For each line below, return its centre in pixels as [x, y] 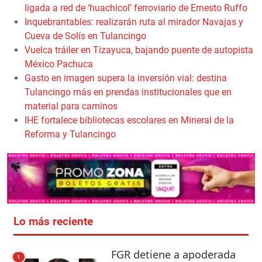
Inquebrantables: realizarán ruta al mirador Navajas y [134, 22]
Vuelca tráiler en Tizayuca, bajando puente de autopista [139, 50]
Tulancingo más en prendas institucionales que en [128, 92]
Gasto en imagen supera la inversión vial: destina [126, 78]
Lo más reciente [53, 222]
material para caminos [71, 106]
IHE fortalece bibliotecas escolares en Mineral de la [129, 120]
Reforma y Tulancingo [70, 134]
